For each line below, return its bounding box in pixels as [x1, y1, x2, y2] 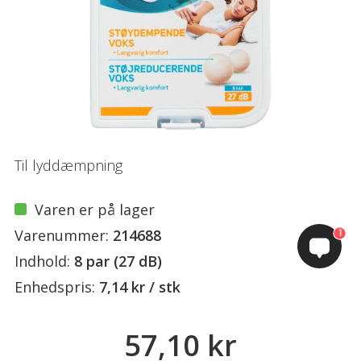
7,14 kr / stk [99, 277, 180, 297]
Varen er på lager [35, 200, 155, 219]
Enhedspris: [15, 277, 95, 297]
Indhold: [15, 251, 70, 271]
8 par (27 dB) [74, 251, 162, 271]
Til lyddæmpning [15, 156, 122, 175]
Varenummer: [15, 226, 109, 245]
